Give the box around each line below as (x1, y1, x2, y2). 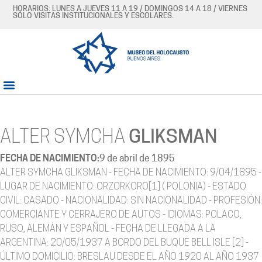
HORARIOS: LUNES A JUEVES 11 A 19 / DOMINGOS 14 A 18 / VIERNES (13, 5, 248, 13)
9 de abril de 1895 (99, 154, 175, 164)
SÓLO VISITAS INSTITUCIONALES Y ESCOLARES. (13, 12, 174, 20)
